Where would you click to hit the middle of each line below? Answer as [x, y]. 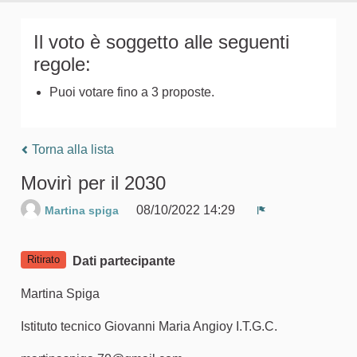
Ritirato [43, 259]
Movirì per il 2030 [93, 182]
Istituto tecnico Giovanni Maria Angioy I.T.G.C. [149, 326]
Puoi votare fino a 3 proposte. [132, 92]
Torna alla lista [71, 149]
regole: [62, 64]
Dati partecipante [124, 261]
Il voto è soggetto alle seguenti [161, 41]
